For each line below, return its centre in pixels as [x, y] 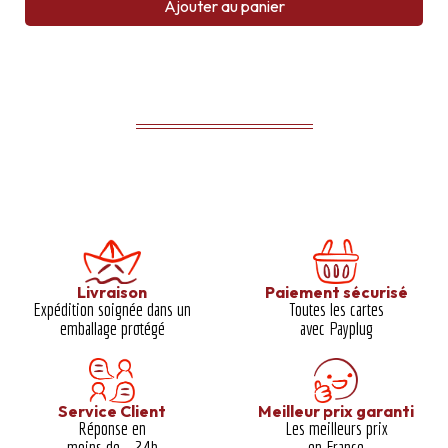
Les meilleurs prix [336, 428]
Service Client [112, 411]
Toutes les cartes [336, 309]
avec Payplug [336, 328]
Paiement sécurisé [336, 292]
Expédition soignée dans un [112, 309]
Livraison [112, 292]
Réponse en [112, 428]
